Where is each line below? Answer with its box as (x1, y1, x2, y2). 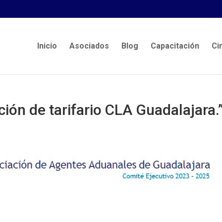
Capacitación (150, 41, 199, 51)
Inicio (37, 41, 57, 51)
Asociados (69, 41, 109, 51)
